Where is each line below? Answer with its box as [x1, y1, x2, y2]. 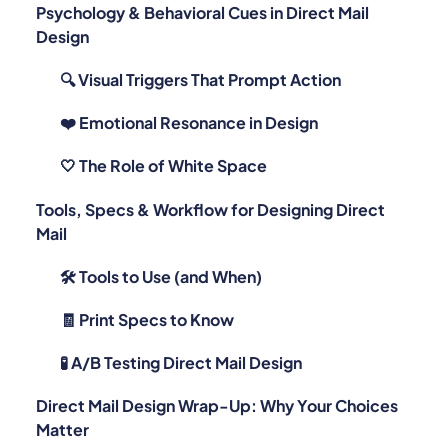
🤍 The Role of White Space [60, 128, 267, 150]
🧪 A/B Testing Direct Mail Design [60, 325, 302, 347]
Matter [36, 392, 89, 414]
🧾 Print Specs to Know [60, 281, 234, 303]
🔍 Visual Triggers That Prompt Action [60, 41, 341, 63]
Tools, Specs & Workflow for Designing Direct [36, 171, 385, 193]
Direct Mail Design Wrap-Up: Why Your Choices [36, 368, 398, 390]
